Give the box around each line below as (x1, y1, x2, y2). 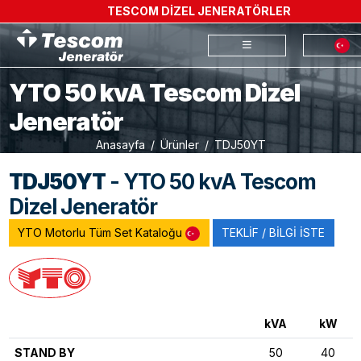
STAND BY (14, 345, 75, 359)
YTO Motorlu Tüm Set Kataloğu (18, 226, 185, 240)
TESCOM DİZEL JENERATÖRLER (107, 4, 291, 18)
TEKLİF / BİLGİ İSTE (222, 226, 325, 240)
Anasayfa (95, 137, 145, 151)
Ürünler (160, 137, 199, 151)
